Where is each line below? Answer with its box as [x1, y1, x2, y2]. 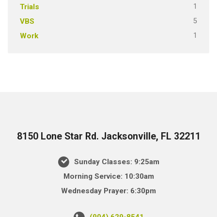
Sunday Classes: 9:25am [72, 157, 159, 166]
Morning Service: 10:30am [63, 171, 154, 181]
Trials [19, 2, 39, 12]
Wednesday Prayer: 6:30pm [61, 186, 156, 195]
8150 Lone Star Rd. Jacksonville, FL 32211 [16, 131, 201, 142]
